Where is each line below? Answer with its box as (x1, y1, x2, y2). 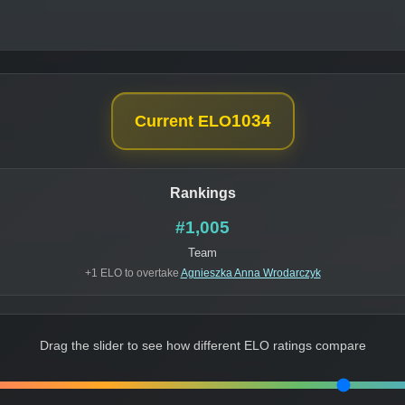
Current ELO (134, 112, 231, 131)
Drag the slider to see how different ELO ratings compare (39, 339, 366, 353)
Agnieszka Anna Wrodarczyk (180, 267, 321, 280)
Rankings (169, 185, 236, 202)
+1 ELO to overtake (84, 267, 181, 280)
